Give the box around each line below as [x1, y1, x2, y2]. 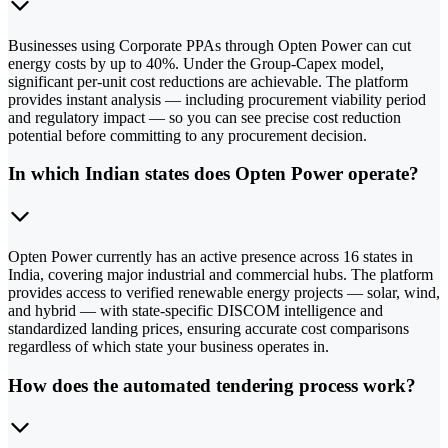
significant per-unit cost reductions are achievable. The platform [8, 72, 408, 90]
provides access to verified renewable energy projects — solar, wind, [8, 284, 440, 301]
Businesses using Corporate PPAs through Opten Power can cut [8, 36, 411, 54]
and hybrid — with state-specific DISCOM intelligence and [8, 302, 383, 319]
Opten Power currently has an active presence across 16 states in [8, 248, 413, 265]
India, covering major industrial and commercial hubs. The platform [8, 266, 433, 283]
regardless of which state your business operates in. [8, 338, 329, 355]
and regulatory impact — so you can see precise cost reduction [8, 108, 401, 126]
